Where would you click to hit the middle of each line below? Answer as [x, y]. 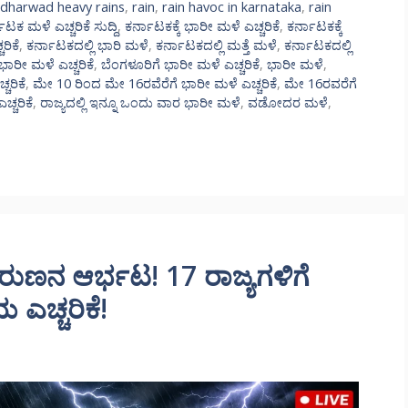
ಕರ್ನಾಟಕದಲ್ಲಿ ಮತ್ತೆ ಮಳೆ [216, 46]
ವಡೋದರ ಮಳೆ [288, 103]
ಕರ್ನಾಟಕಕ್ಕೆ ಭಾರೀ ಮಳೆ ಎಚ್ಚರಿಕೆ [202, 26]
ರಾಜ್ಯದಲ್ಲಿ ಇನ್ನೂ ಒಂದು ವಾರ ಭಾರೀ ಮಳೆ [140, 103]
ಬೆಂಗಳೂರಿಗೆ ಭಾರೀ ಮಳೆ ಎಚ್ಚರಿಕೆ [180, 65]
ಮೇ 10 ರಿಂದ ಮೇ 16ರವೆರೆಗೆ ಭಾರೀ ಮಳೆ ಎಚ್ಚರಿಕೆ [155, 84]
